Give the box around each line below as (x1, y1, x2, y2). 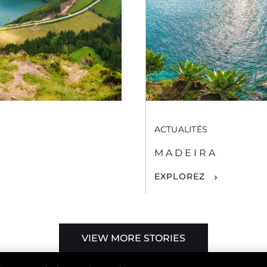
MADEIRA (154, 147, 218, 159)
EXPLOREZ (154, 171, 206, 182)
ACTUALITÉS (154, 124, 208, 135)
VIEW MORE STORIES (82, 232, 185, 244)
